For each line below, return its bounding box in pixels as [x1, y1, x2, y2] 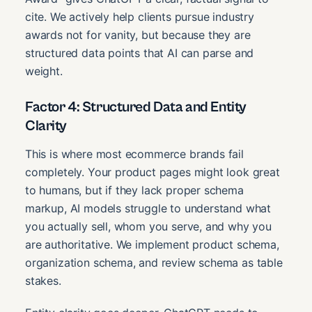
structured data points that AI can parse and [25, 45, 254, 60]
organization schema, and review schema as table [25, 255, 283, 270]
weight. [25, 63, 63, 78]
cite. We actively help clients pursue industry [25, 9, 254, 24]
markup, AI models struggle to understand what [25, 201, 272, 215]
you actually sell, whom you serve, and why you [25, 219, 272, 233]
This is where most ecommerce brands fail [25, 146, 244, 161]
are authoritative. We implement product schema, [25, 237, 279, 251]
